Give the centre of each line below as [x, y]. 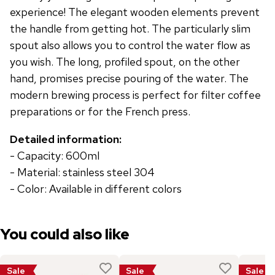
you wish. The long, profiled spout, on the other [125, 62]
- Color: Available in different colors [96, 189]
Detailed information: [66, 139]
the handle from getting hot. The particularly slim [130, 29]
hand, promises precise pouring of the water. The [129, 78]
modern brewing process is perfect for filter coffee [135, 95]
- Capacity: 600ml [55, 156]
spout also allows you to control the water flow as [130, 45]
